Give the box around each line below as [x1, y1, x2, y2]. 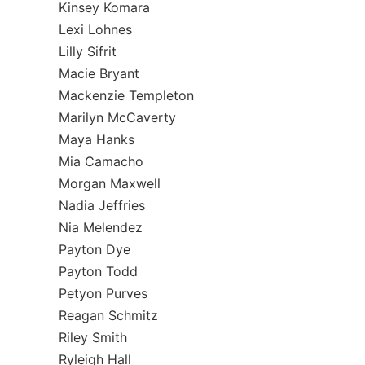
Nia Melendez [59, 219, 143, 235]
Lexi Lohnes [59, 21, 132, 37]
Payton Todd [59, 263, 138, 279]
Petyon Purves [59, 285, 147, 301]
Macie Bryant [59, 65, 139, 81]
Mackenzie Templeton [59, 87, 194, 103]
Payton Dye [59, 241, 130, 257]
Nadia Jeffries [59, 197, 145, 213]
